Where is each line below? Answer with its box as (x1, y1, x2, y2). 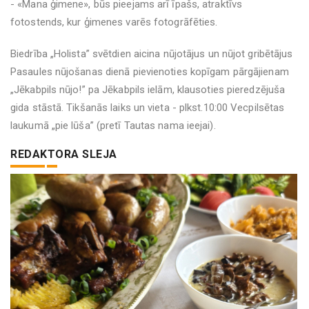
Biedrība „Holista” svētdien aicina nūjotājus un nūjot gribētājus (10, 48, 293, 60)
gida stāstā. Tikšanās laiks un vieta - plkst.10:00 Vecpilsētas (10, 101, 285, 114)
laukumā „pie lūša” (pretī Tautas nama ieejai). (10, 119, 216, 132)
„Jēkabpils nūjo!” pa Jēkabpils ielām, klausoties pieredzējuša (10, 83, 286, 96)
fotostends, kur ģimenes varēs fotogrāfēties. (10, 16, 218, 28)
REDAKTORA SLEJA (10, 148, 117, 161)
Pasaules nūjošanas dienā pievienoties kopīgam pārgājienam (10, 66, 289, 78)
